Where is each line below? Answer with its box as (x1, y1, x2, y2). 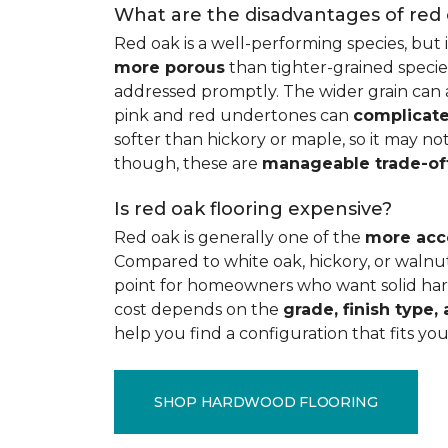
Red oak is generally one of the (114, 228, 365, 247)
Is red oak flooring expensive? (114, 198, 392, 220)
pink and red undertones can (114, 106, 353, 125)
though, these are (114, 154, 262, 173)
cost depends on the (114, 300, 283, 319)
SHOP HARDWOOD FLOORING (154, 392, 378, 411)
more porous (114, 58, 225, 77)
